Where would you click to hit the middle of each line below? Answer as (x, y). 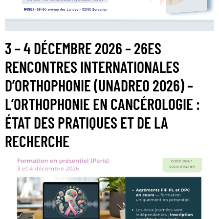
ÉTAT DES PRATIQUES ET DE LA (87, 122)
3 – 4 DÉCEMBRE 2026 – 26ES (83, 48)
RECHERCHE (37, 141)
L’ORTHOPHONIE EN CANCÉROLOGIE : (102, 104)
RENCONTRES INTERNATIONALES (92, 67)
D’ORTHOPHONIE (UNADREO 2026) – (99, 85)
